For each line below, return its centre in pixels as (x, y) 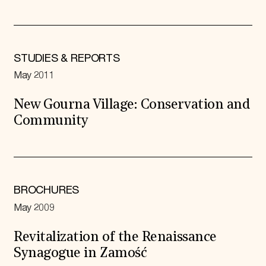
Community (51, 122)
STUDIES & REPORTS (66, 58)
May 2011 (34, 75)
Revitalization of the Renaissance (115, 238)
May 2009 (34, 208)
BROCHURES (46, 191)
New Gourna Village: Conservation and (132, 106)
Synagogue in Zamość (80, 254)
